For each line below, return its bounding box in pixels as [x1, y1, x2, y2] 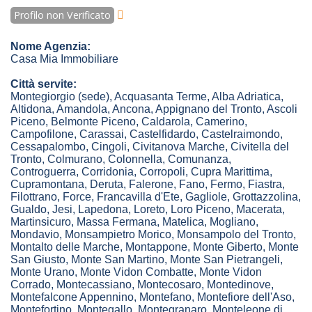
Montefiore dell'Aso [197, 291, 292, 304]
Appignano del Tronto [155, 103, 262, 116]
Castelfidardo [130, 128, 196, 141]
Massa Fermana [77, 216, 157, 228]
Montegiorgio [10, 91, 78, 103]
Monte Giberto [193, 241, 263, 253]
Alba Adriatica [212, 91, 281, 103]
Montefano [139, 291, 192, 304]
